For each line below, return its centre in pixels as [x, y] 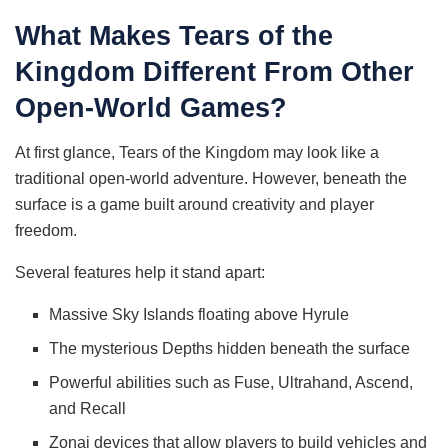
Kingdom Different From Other [214, 72]
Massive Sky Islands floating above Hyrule [199, 315]
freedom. [46, 231]
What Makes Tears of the [174, 36]
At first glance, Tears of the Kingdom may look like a [197, 153]
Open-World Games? [151, 108]
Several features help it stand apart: [140, 273]
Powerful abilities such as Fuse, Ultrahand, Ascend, [231, 383]
